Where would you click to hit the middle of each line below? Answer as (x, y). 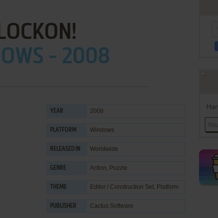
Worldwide (104, 149)
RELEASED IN (65, 149)
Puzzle (118, 168)
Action (98, 168)
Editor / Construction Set (122, 187)
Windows (102, 130)
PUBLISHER (63, 206)
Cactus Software (112, 206)
